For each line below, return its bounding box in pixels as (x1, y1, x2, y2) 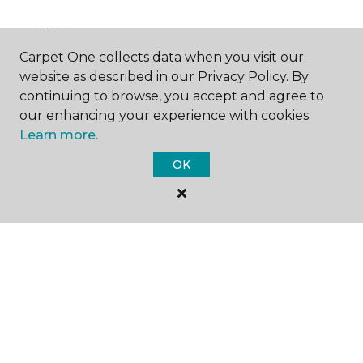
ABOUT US (36, 241, 99, 256)
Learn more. (19, 127, 98, 143)
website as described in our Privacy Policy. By (19, 69, 309, 84)
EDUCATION (36, 169, 110, 184)
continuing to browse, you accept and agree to (19, 88, 324, 104)
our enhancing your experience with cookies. (19, 108, 311, 123)
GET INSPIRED (36, 96, 125, 112)
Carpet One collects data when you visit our (19, 49, 304, 65)
